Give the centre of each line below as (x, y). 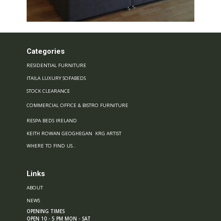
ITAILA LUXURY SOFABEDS (56, 78)
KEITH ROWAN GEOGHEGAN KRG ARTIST (74, 133)
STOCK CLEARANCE (48, 91)
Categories (46, 51)
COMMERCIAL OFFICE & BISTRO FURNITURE (77, 105)
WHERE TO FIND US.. (51, 146)
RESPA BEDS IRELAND (52, 121)
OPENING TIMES (46, 211)
